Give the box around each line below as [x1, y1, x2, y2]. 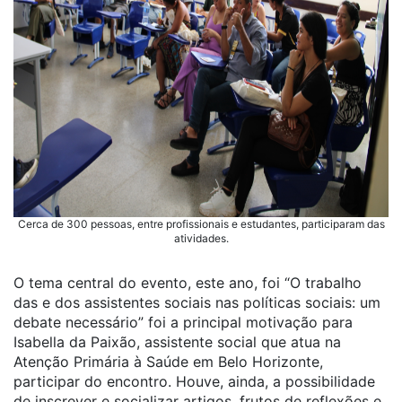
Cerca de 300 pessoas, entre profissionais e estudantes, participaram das [17, 217, 385, 231]
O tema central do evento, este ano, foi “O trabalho [13, 274, 362, 292]
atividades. [173, 232, 229, 245]
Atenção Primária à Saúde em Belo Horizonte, [13, 353, 323, 371]
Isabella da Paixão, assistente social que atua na [13, 333, 341, 351]
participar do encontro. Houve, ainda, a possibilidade [13, 372, 375, 390]
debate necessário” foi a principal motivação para [13, 313, 353, 331]
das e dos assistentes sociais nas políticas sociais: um [13, 293, 380, 311]
